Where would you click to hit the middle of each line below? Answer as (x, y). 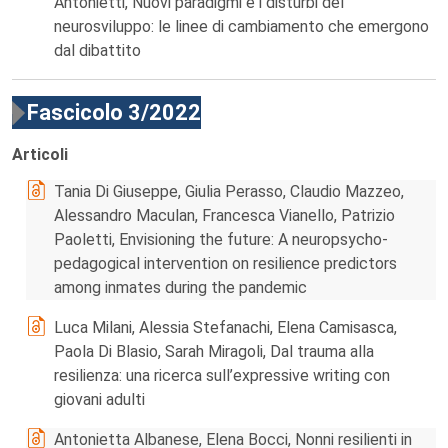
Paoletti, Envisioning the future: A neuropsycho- (221, 239)
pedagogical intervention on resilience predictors (225, 263)
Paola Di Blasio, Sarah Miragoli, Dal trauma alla (214, 351)
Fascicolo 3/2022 (114, 112)
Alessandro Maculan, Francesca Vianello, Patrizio (224, 215)
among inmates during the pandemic (180, 287)
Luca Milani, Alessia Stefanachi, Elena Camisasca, (225, 327)
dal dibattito (97, 50)
